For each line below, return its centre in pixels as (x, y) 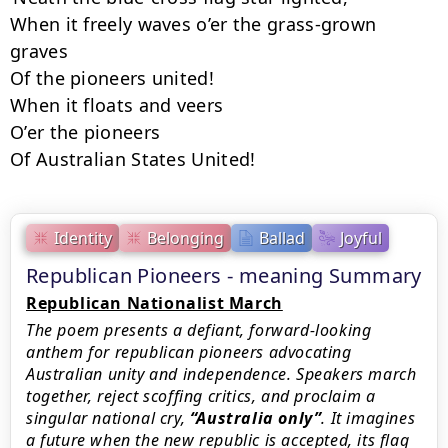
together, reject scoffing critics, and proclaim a (201, 396)
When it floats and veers (117, 105)
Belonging (185, 237)
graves (39, 51)
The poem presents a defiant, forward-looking (199, 330)
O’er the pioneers (85, 132)
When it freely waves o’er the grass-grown (193, 24)
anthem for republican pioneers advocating (189, 352)
